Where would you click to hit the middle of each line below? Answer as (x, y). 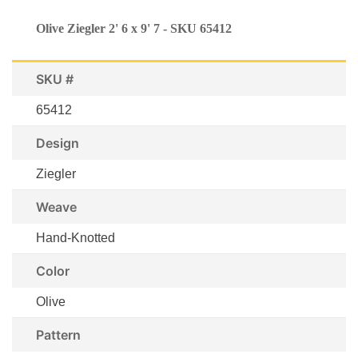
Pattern (58, 335)
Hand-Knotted (76, 238)
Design (58, 143)
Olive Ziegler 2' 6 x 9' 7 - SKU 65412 (134, 29)
